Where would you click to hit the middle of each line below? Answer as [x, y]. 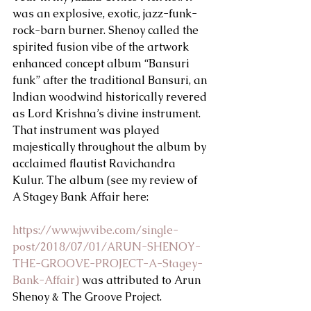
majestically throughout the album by [111, 147]
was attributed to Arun [141, 280]
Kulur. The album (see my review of [106, 180]
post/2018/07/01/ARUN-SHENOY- [107, 247]
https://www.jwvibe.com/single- [95, 230]
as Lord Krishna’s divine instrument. [108, 114]
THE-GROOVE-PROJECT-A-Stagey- [108, 263]
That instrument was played [87, 130]
